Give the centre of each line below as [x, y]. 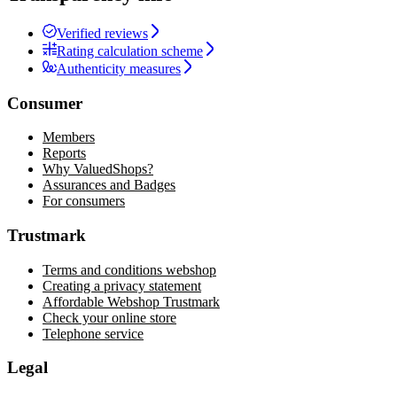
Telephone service [93, 333]
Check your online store [109, 317]
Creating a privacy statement [122, 285]
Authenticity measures [119, 68]
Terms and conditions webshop [129, 269]
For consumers [84, 201]
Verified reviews [102, 33]
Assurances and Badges [109, 185]
